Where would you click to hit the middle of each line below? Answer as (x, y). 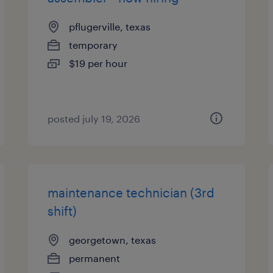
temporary (94, 45)
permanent (95, 258)
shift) (62, 211)
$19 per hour (98, 63)
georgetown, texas (113, 240)
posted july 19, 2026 (94, 119)
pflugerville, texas (110, 27)
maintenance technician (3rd (131, 193)
